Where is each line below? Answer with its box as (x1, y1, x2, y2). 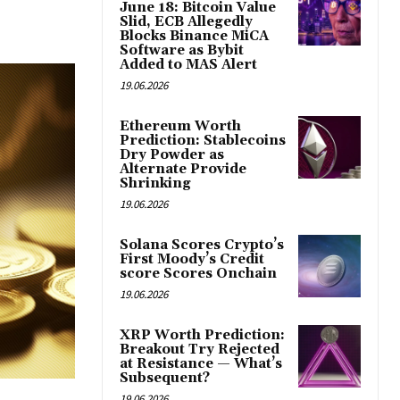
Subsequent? (120, 370, 210, 387)
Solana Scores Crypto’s (120, 237, 284, 254)
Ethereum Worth (120, 118, 241, 136)
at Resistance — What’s (120, 355, 282, 373)
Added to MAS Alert (120, 56, 257, 74)
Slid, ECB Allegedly (120, 13, 253, 31)
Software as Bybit (120, 42, 244, 60)
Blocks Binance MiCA (120, 28, 269, 46)
